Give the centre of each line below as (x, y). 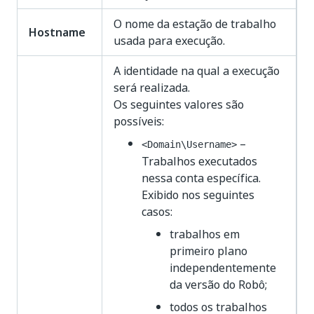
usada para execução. (169, 41)
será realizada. (152, 88)
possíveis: (139, 121)
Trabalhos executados (199, 161)
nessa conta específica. (201, 178)
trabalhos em (205, 234)
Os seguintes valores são (179, 104)
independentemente (223, 268)
